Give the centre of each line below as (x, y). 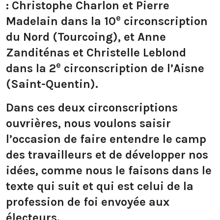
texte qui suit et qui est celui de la (100, 186)
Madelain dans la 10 (61, 21)
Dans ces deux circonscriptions (92, 108)
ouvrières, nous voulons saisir (88, 124)
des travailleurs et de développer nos (107, 155)
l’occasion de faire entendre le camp (106, 139)
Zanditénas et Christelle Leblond (96, 53)
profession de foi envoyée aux (88, 202)
